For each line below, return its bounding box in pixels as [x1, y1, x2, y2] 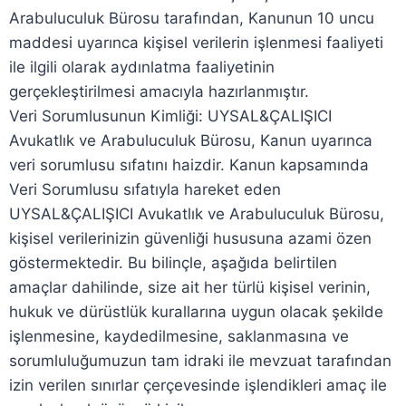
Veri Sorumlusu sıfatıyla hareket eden [9, 180, 281, 198]
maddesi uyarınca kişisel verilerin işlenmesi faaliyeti [9, 34, 383, 52]
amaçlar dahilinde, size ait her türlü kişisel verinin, [9, 278, 371, 296]
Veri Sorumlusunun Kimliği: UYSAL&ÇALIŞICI [9, 107, 332, 125]
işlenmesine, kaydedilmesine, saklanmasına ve [9, 327, 349, 345]
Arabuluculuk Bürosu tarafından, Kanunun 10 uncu [9, 9, 374, 27]
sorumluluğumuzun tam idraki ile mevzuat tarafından [9, 352, 391, 370]
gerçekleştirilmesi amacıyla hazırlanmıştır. [9, 82, 309, 101]
